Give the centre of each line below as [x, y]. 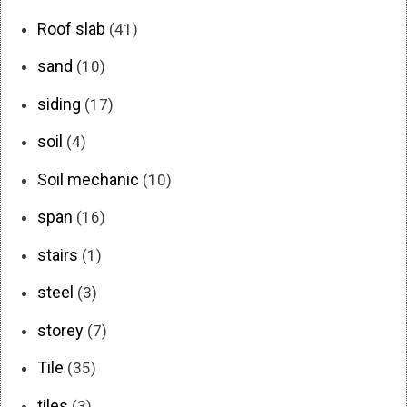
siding [59, 104]
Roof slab [71, 28]
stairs [58, 254]
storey [60, 330]
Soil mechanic [88, 179]
